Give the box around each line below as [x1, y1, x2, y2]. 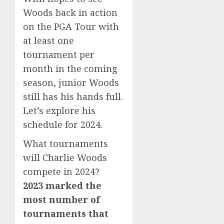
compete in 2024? [23, 165, 99, 177]
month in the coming [23, 62, 117, 74]
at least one [23, 34, 74, 46]
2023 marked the [23, 179, 101, 191]
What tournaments [23, 137, 108, 149]
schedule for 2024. [23, 118, 102, 130]
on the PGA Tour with [23, 20, 119, 32]
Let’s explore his [23, 104, 95, 116]
